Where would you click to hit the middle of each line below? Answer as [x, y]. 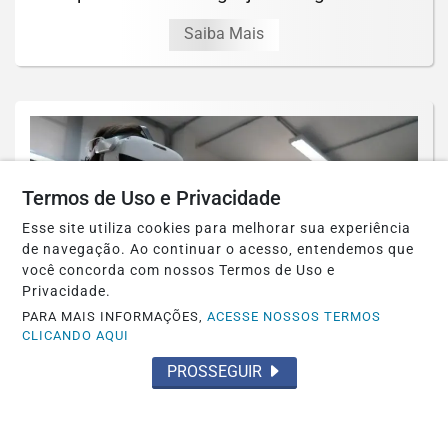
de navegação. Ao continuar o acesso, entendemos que [218, 249]
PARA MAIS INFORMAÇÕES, [115, 316]
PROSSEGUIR [216, 371]
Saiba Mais [224, 33]
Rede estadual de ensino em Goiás [224, 389]
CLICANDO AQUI [76, 335]
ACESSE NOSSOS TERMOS [294, 316]
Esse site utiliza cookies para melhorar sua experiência [217, 228]
